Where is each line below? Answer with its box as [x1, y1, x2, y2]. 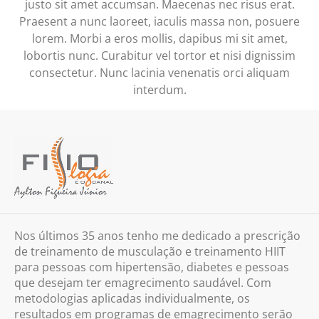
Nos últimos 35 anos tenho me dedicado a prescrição [14, 228, 300, 244]
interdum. [132, 81, 187, 98]
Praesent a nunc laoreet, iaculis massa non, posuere [19, 13, 300, 29]
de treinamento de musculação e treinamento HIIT [14, 244, 286, 260]
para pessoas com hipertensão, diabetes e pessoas [14, 259, 289, 276]
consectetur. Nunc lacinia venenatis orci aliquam [29, 64, 290, 80]
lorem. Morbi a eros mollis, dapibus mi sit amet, [31, 30, 288, 46]
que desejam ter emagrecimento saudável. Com [14, 275, 271, 291]
